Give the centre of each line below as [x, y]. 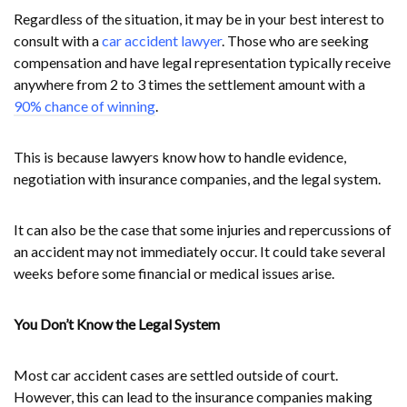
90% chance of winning [84, 106]
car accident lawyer [162, 41]
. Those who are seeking [295, 41]
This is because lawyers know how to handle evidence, [180, 157]
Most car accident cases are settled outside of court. [176, 375]
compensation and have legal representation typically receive [202, 63]
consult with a [58, 41]
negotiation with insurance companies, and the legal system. [197, 179]
